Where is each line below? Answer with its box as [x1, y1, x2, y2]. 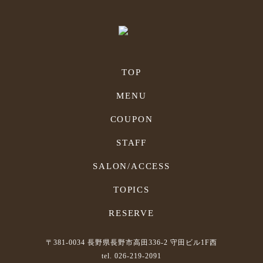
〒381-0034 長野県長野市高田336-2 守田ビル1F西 [46, 238, 217, 247]
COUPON [110, 114, 153, 124]
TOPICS [113, 185, 150, 195]
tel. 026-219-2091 [102, 252, 161, 261]
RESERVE [109, 208, 154, 218]
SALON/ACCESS [93, 161, 170, 171]
